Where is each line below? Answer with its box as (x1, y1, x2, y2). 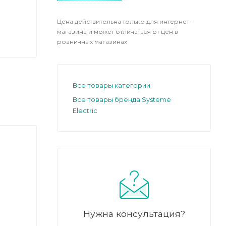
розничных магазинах (57, 37, 127, 45)
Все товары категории (73, 81, 150, 89)
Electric (73, 106, 97, 115)
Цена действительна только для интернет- (57, 17, 192, 25)
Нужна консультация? (83, 208, 185, 219)
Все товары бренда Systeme (73, 95, 171, 103)
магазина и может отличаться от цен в (57, 27, 178, 35)
